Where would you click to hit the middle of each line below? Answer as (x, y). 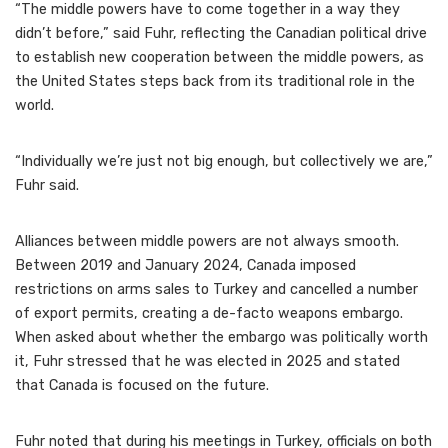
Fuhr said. (47, 186)
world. (34, 106)
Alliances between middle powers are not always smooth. (207, 242)
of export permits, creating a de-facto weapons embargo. (209, 314)
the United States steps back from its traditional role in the (215, 82)
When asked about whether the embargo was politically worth (221, 338)
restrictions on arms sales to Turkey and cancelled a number (216, 290)
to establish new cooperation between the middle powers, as (219, 58)
